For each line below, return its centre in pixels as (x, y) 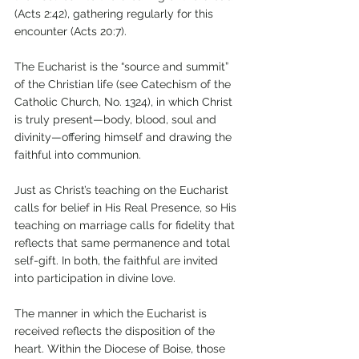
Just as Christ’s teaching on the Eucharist (123, 190)
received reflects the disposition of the (116, 331)
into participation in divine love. (95, 278)
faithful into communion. (79, 154)
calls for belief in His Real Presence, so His (127, 207)
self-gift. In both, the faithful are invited (118, 260)
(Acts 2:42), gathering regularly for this (115, 13)
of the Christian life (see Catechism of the (124, 84)
